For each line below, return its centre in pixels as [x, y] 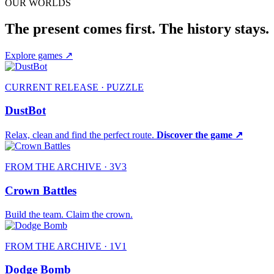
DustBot [25, 111]
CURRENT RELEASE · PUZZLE [74, 87]
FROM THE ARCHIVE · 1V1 [66, 246]
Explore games [35, 55]
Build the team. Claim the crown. [69, 214]
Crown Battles [41, 190]
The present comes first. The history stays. [137, 28]
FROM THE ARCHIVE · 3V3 [66, 167]
